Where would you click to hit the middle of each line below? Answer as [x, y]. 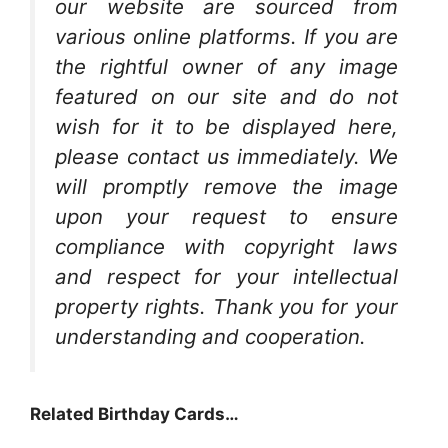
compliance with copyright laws [226, 246]
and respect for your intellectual [226, 276]
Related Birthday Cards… [134, 414]
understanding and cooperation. [210, 336]
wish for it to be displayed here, [226, 126]
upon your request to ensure [226, 216]
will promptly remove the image [226, 186]
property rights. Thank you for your [226, 306]
